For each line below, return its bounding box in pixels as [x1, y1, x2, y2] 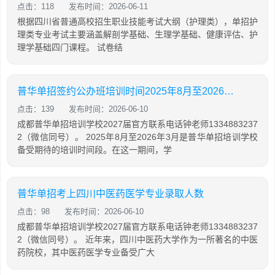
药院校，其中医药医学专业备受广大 [17, 247, 155, 258]
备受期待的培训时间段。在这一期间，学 [17, 145, 172, 155]
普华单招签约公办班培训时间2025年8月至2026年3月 [224, 86, 234, 97]
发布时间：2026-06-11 [69, 2, 148, 12]
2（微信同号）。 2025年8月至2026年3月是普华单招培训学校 [17, 132, 258, 142]
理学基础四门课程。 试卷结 [17, 42, 123, 53]
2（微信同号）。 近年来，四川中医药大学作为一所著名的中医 [17, 234, 258, 245]
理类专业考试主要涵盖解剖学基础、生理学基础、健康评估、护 [17, 29, 258, 40]
